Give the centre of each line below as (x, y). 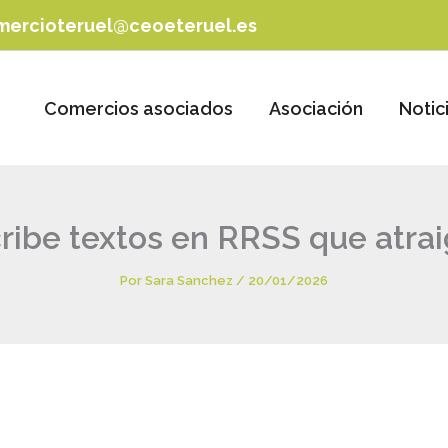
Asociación (316, 108)
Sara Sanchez (190, 280)
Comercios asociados (138, 108)
